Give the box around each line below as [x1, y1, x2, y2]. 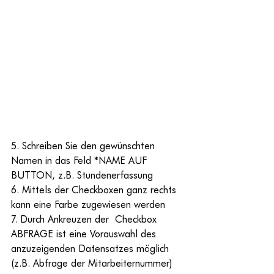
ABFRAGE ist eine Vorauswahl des [11, 227, 159, 240]
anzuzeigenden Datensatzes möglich [11, 242, 172, 255]
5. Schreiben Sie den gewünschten [11, 139, 158, 152]
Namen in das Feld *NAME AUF [11, 154, 150, 167]
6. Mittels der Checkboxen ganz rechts [11, 183, 179, 196]
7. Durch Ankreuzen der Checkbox [11, 212, 160, 226]
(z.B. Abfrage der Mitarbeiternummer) [11, 256, 172, 270]
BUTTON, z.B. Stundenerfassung [11, 168, 153, 182]
